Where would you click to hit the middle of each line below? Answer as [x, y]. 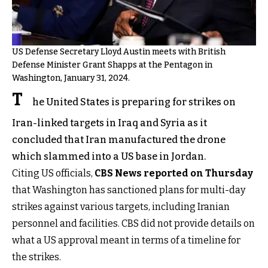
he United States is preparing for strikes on [134, 102]
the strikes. [36, 257]
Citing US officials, [53, 173]
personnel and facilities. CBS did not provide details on [133, 223]
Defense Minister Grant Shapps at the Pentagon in [112, 65]
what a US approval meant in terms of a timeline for [126, 240]
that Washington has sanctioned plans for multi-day [129, 190]
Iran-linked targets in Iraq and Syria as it [109, 123]
